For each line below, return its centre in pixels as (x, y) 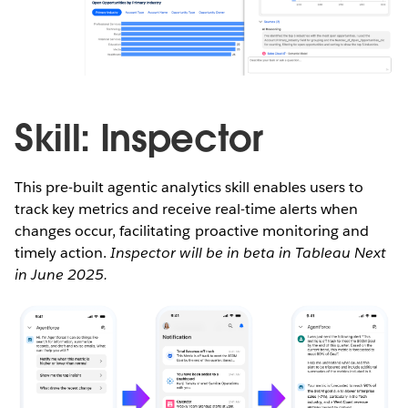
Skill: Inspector (139, 138)
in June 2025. (61, 274)
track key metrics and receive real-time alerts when (186, 209)
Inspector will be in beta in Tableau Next (249, 252)
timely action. (63, 252)
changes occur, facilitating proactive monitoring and (192, 230)
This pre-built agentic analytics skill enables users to (189, 187)
